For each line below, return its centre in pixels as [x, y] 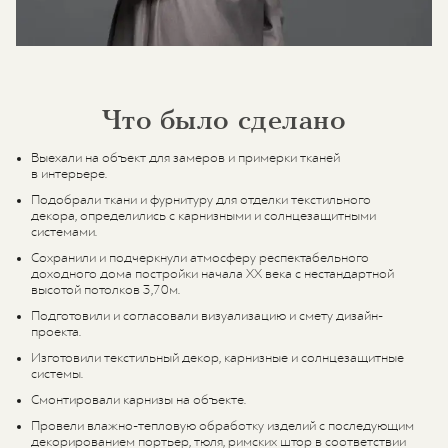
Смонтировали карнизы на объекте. [138, 400]
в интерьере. [69, 174]
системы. [57, 374]
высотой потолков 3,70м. [105, 290]
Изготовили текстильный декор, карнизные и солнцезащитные [217, 358]
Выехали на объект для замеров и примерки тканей [185, 158]
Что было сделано [224, 120]
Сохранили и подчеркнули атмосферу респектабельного [200, 258]
